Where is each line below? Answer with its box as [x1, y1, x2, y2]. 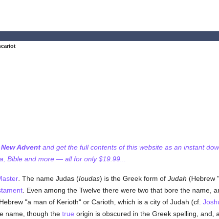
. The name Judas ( [18, 175, 79, 182]
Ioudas [78, 175, 100, 182]
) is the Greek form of [99, 175, 168, 182]
